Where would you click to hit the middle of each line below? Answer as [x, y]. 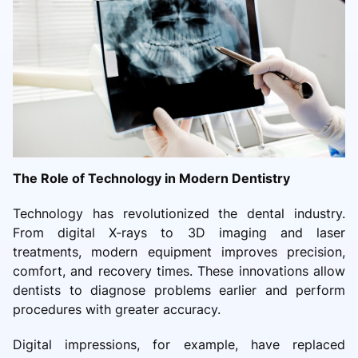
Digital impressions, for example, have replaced [179, 345]
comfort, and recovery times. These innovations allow [179, 271]
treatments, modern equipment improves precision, [179, 252]
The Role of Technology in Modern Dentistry [151, 179]
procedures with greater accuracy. [117, 310]
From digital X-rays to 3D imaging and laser [179, 233]
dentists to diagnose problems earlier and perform [179, 290]
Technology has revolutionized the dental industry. [179, 214]
